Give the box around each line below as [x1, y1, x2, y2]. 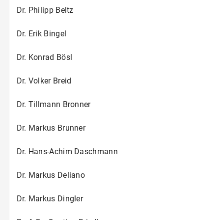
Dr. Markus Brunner [16, 123, 86, 133]
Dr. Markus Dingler [16, 193, 83, 203]
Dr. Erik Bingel [16, 28, 67, 38]
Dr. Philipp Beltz [16, 5, 74, 15]
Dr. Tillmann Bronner [16, 99, 91, 109]
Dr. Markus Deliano [16, 170, 85, 180]
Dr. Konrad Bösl [16, 52, 73, 62]
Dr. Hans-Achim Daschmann [16, 146, 118, 156]
